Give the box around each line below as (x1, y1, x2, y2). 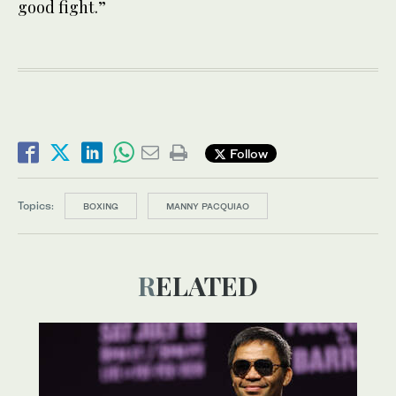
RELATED (156, 268, 258, 304)
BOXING (83, 201, 118, 212)
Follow (226, 145, 268, 161)
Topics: (18, 199, 54, 213)
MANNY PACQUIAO (166, 201, 249, 212)
